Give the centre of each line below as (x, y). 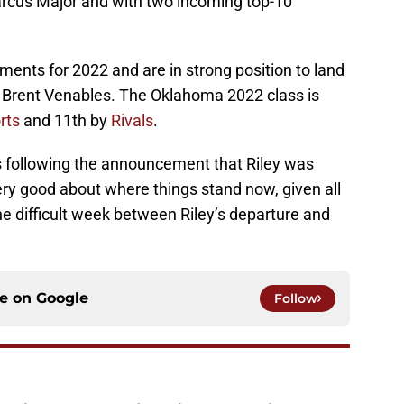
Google (62, 298)
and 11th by (65, 121)
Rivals (132, 121)
